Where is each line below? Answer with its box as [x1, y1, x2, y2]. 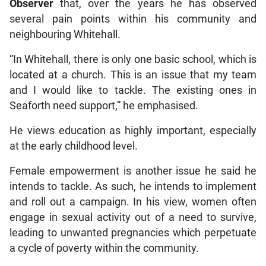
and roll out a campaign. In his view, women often [9, 196, 257, 208]
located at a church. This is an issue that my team [9, 69, 257, 81]
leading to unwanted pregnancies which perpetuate [9, 227, 257, 239]
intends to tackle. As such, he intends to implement [9, 180, 257, 193]
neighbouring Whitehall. [9, 28, 121, 41]
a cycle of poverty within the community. [9, 242, 199, 255]
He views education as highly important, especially [9, 125, 257, 137]
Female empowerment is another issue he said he [9, 165, 257, 178]
